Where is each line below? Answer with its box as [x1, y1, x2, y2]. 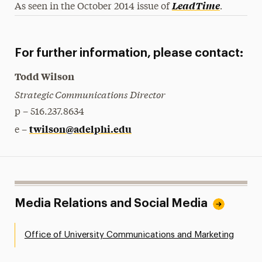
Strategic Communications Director [14, 87, 165, 101]
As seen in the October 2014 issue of [14, 2, 172, 12]
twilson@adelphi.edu [29, 122, 132, 135]
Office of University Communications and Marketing [24, 230, 234, 239]
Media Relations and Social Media [14, 198, 208, 209]
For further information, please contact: [14, 47, 243, 59]
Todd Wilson [14, 70, 74, 82]
